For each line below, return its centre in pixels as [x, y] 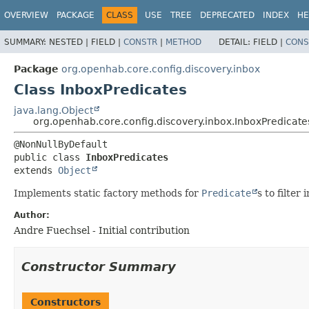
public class [50, 157]
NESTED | [70, 42]
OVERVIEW [26, 15]
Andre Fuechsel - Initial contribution [102, 230]
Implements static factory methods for [108, 193]
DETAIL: [236, 42]
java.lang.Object [53, 110]
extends [36, 170]
